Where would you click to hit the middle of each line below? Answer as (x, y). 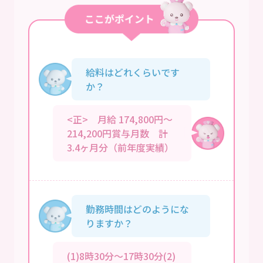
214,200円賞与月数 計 (117, 133)
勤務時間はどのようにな (137, 209)
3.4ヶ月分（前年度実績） (120, 147)
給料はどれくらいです (133, 72)
